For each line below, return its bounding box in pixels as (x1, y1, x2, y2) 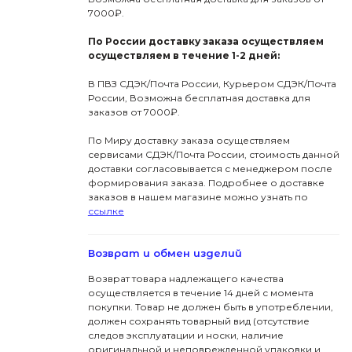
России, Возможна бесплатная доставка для (87, 92, 310, 104)
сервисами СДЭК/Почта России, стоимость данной (87, 148, 339, 161)
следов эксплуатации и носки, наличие (87, 329, 284, 342)
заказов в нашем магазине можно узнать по (87, 191, 308, 203)
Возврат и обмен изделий (87, 247, 242, 260)
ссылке (87, 205, 124, 218)
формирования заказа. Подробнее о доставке (87, 177, 324, 189)
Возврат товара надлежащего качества (87, 273, 284, 285)
